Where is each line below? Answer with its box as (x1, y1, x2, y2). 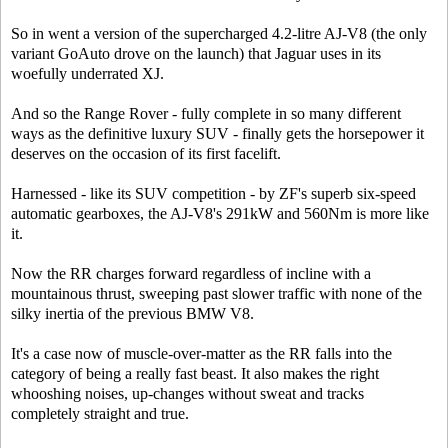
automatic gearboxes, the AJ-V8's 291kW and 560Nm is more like (11, 205, 429, 222)
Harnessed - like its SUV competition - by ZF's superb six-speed (11, 185, 416, 202)
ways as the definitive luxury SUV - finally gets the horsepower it (11, 125, 424, 142)
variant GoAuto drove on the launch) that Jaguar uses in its (11, 45, 381, 62)
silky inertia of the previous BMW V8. (11, 305, 254, 322)
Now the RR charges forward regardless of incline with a (11, 265, 371, 282)
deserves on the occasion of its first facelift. (11, 145, 281, 162)
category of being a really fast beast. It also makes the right (11, 365, 379, 382)
